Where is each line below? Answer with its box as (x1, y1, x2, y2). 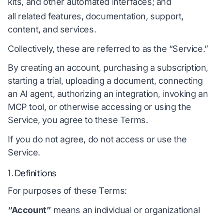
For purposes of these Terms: (8, 186, 127, 196)
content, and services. (8, 24, 96, 34)
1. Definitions (8, 167, 56, 179)
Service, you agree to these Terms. (8, 115, 148, 125)
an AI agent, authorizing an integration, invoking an (8, 89, 208, 99)
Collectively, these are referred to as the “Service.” (8, 43, 208, 54)
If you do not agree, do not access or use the (8, 134, 187, 144)
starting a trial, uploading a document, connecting (8, 76, 203, 86)
